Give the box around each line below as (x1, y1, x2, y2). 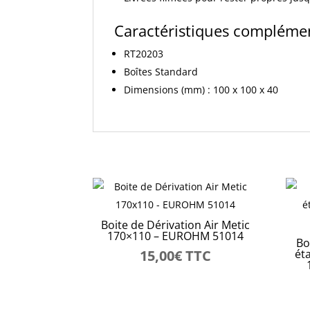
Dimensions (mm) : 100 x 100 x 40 (124, 82, 279, 96)
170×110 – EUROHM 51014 (107, 228, 244, 244)
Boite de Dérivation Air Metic (100, 217, 250, 233)
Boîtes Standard (124, 64, 199, 78)
